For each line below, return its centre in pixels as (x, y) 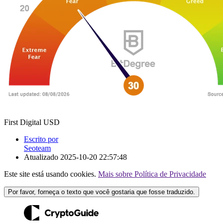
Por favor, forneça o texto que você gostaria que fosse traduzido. (102, 192)
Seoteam (37, 148)
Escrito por (41, 139)
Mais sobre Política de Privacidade (152, 174)
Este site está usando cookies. (51, 174)
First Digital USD (32, 122)
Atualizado (42, 157)
